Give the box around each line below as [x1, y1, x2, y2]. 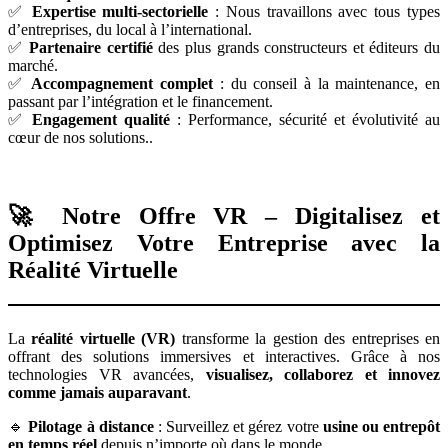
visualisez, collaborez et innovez [205, 365, 440, 383]
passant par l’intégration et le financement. [8, 92, 273, 110]
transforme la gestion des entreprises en [175, 329, 441, 347]
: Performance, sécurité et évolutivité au [170, 110, 440, 128]
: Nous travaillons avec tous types [208, 2, 441, 20]
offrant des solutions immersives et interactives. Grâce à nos [8, 347, 440, 365]
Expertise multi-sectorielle [31, 2, 209, 20]
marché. [8, 56, 58, 74]
